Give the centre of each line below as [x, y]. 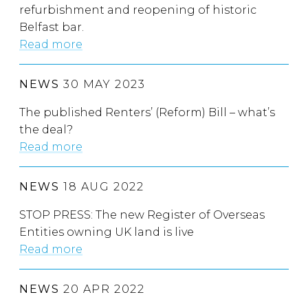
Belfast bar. [52, 27]
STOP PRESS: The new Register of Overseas [142, 215]
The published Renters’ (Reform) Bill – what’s [147, 112]
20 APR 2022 [102, 289]
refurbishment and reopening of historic [138, 10]
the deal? [46, 130]
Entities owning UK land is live [107, 232]
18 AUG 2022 [102, 187]
